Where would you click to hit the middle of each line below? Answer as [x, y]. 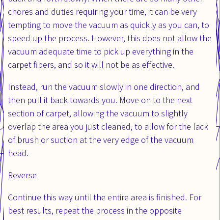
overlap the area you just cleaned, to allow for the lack [108, 126]
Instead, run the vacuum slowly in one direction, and [104, 86]
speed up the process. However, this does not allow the [110, 38]
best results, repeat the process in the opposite [95, 210]
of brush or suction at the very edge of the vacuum [101, 139]
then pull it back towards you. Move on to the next [100, 100]
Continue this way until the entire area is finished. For [105, 197]
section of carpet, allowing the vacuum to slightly [98, 113]
